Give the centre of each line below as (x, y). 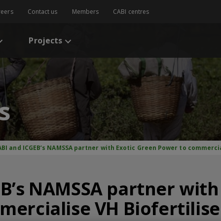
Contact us (42, 12)
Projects (46, 40)
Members (85, 12)
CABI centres (131, 12)
